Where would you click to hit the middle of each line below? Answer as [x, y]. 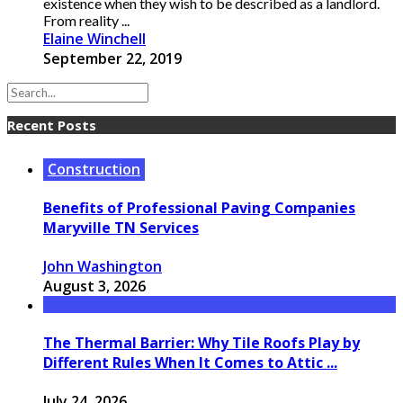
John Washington [103, 267]
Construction [94, 169]
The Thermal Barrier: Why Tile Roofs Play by [201, 342]
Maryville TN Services [121, 228]
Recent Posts [52, 125]
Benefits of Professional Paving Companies [199, 208]
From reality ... [86, 20]
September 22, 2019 [112, 58]
